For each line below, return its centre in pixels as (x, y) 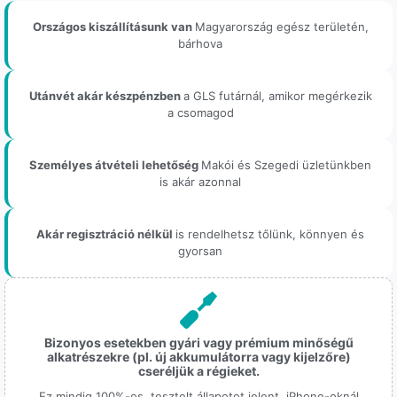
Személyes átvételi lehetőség (115, 165)
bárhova (200, 44)
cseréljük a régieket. (198, 371)
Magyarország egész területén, (281, 27)
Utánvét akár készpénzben (106, 96)
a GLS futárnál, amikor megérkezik (277, 96)
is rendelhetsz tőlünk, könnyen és (270, 234)
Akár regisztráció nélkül (106, 234)
